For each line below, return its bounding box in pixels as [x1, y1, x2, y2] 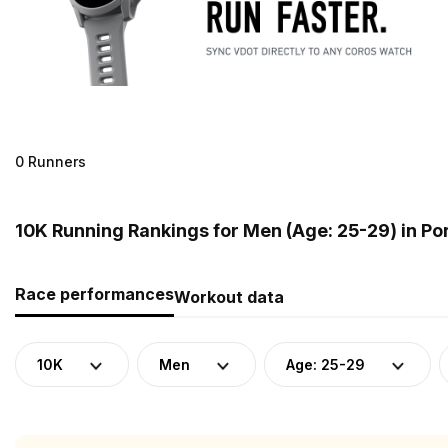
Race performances [15, 283, 174, 304]
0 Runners [15, 152, 86, 170]
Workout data [174, 286, 284, 307]
